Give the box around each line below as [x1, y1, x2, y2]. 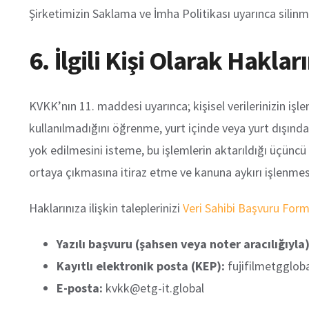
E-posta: [57, 280, 103, 297]
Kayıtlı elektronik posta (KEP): [57, 258, 225, 275]
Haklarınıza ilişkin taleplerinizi [29, 200, 183, 217]
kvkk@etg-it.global [106, 280, 204, 297]
